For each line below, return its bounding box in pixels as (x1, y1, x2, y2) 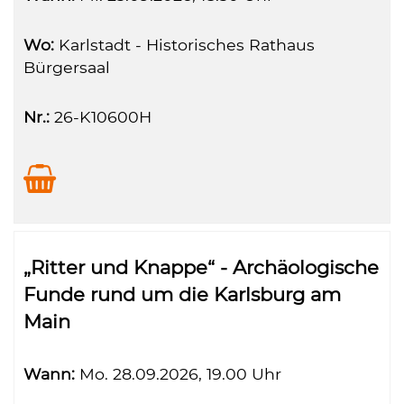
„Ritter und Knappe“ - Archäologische (23, 256, 379, 279)
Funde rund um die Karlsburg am (23, 283, 341, 306)
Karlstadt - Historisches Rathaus (54, 35, 315, 54)
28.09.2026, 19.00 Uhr (108, 364, 281, 383)
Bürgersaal (23, 58, 110, 77)
